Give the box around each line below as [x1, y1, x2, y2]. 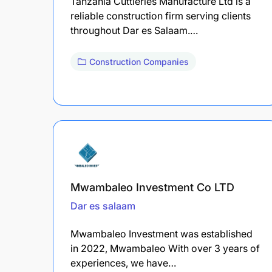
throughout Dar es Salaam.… [70, 24, 198, 36]
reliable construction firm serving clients [70, 9, 251, 22]
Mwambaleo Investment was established [70, 227, 253, 240]
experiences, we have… [70, 256, 176, 269]
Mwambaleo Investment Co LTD [70, 180, 234, 194]
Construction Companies [89, 56, 189, 67]
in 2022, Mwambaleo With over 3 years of [70, 242, 260, 254]
